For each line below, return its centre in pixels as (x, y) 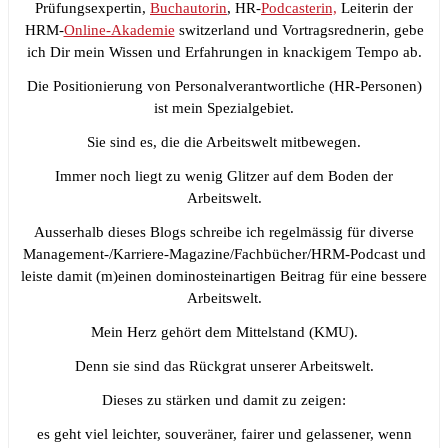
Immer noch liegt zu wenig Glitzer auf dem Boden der (224, 175)
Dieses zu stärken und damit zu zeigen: (224, 399)
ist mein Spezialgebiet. (224, 107)
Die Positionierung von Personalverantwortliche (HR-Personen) (224, 85)
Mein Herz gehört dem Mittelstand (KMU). (224, 331)
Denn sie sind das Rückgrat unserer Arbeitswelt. (224, 365)
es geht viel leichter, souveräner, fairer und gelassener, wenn (224, 433)
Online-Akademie (119, 29)
